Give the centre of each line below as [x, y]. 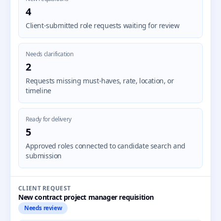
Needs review [43, 208]
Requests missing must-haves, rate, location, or [100, 81]
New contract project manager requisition [86, 197]
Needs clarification [50, 54]
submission [44, 156]
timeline [38, 91]
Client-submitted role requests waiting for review [103, 25]
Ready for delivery [49, 119]
